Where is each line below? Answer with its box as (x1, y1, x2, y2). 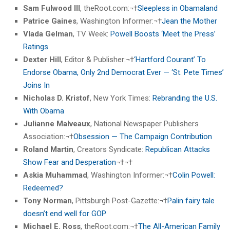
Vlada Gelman (23, 29, 73, 39)
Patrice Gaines (23, 16, 76, 26)
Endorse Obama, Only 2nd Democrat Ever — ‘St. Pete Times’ (23, 68, 224, 78)
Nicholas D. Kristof (23, 93, 90, 103)
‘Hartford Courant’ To (134, 55, 206, 65)
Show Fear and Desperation (23, 158, 116, 167)
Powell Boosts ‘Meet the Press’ (110, 29, 216, 39)
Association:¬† (23, 132, 73, 142)
